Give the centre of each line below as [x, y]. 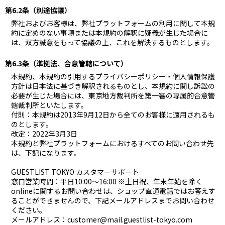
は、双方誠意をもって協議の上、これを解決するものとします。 [113, 42]
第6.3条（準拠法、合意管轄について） [66, 63]
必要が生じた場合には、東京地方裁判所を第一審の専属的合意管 [113, 95]
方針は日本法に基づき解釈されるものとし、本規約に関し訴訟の [113, 86]
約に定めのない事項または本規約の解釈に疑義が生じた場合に [109, 32]
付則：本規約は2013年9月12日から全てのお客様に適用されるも [113, 114]
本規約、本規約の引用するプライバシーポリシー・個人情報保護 [113, 76]
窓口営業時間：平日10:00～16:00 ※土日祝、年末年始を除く [107, 181]
